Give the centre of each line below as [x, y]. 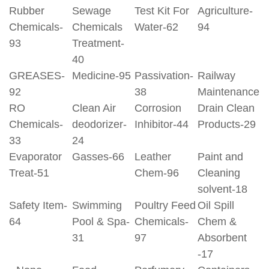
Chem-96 [157, 173]
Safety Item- [38, 205]
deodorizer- [99, 124]
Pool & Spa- [101, 222]
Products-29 [226, 124]
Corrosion [158, 108]
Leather [153, 157]
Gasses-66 [98, 157]
